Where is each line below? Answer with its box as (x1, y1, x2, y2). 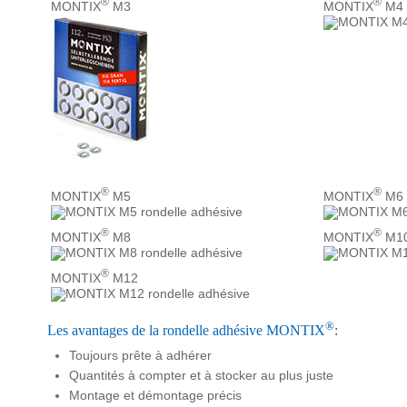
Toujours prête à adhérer (69, 347, 212, 362)
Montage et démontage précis (69, 387, 242, 402)
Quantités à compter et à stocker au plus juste (69, 367, 333, 382)
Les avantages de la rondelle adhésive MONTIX (47, 323, 325, 339)
